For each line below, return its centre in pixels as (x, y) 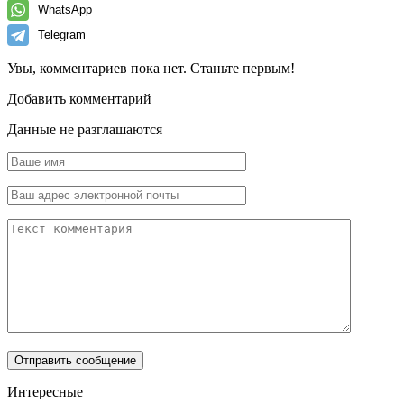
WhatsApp (65, 9)
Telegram (62, 34)
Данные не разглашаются (85, 129)
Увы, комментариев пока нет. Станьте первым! (151, 68)
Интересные (45, 391)
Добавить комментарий (79, 98)
